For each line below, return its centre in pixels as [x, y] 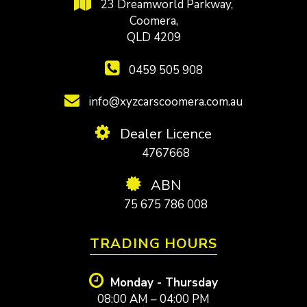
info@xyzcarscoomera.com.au [164, 101]
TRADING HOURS [153, 243]
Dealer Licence [164, 134]
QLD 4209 [153, 37]
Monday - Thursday [164, 282]
